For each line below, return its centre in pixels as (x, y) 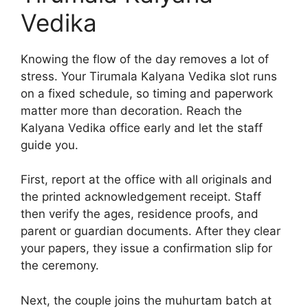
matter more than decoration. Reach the (131, 110)
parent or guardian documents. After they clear (151, 231)
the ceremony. (60, 266)
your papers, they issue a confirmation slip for (146, 249)
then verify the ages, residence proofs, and (140, 214)
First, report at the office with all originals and (146, 180)
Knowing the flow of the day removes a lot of (145, 59)
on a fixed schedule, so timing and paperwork (147, 93)
